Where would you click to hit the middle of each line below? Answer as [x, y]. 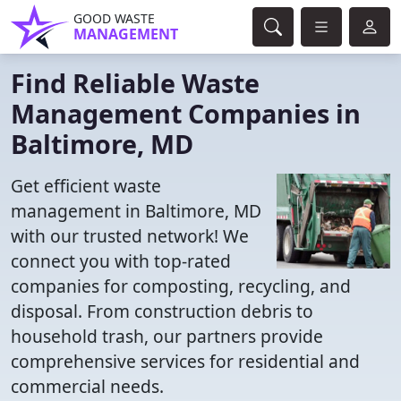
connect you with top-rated [121, 261]
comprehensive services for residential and [185, 361]
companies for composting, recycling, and [181, 286]
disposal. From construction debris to [162, 311]
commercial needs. [87, 386]
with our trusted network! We [130, 236]
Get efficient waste [86, 186]
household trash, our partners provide [167, 336]
